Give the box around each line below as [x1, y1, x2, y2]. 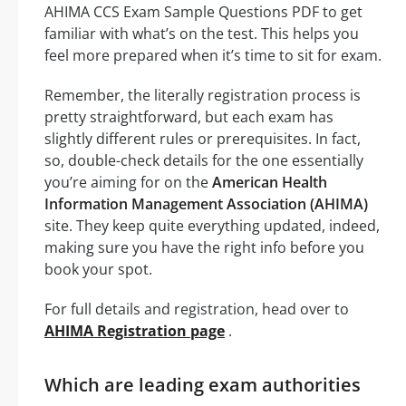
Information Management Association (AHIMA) [44, 193, 368, 214]
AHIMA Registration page [44, 320, 225, 341]
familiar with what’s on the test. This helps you [44, 23, 359, 43]
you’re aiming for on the [44, 171, 212, 192]
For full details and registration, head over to [44, 298, 349, 319]
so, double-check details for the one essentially [44, 150, 363, 170]
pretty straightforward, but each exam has [44, 106, 333, 127]
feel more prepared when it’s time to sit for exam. [44, 44, 382, 65]
